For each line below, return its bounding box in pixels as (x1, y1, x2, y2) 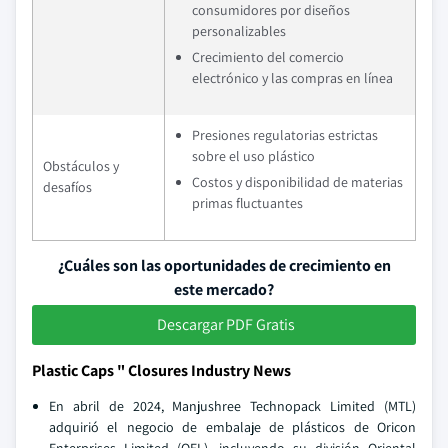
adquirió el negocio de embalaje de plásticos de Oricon (49, 418, 416, 436)
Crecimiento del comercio (192, 48, 344, 66)
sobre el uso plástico (192, 147, 315, 165)
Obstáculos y (43, 157, 119, 175)
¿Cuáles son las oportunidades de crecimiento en (57, 255, 391, 276)
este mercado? (174, 279, 274, 300)
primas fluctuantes (192, 194, 303, 212)
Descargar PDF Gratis (157, 314, 295, 335)
